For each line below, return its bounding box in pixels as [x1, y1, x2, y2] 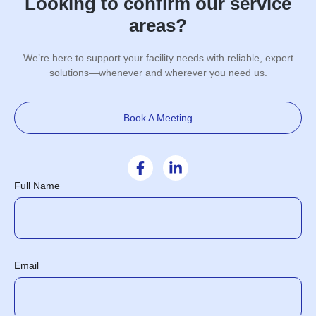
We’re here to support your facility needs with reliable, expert [23, 52, 293, 64]
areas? [129, 15, 187, 37]
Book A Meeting [123, 112, 193, 124]
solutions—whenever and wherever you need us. [49, 67, 267, 79]
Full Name [14, 180, 60, 192]
